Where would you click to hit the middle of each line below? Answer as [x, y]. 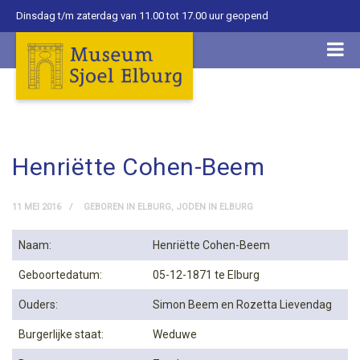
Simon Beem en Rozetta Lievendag [242, 305]
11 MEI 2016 [37, 207]
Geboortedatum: [60, 275]
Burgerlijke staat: [61, 334]
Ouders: [38, 305]
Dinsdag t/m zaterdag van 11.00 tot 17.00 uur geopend [142, 16]
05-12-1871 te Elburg [206, 275]
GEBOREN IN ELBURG [127, 207]
